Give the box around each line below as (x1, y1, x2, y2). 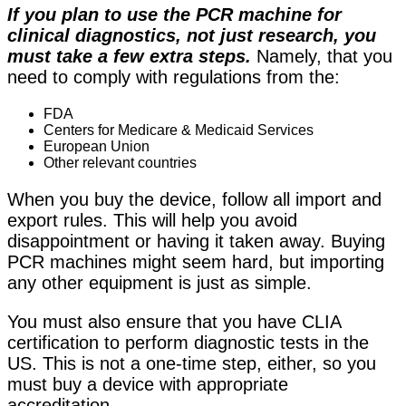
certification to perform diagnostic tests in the (7, 333, 369, 353)
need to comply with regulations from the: (7, 67, 340, 88)
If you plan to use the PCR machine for (7, 5, 342, 25)
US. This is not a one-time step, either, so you (7, 353, 376, 374)
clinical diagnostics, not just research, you (7, 25, 376, 46)
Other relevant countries (43, 155, 197, 171)
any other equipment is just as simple (7, 273, 306, 294)
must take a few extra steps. (7, 46, 251, 67)
